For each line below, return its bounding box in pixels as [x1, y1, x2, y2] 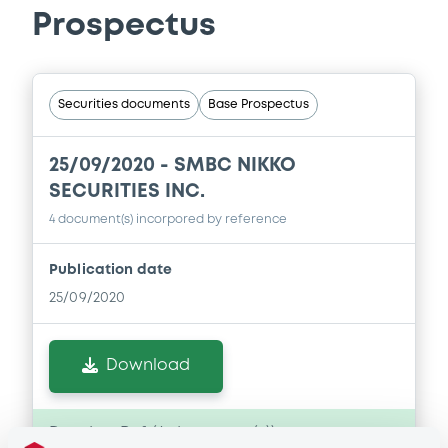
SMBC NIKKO [174, 157, 296, 175]
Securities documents [58, 99, 190, 111]
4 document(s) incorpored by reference [49, 214, 287, 226]
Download [106, 358, 190, 374]
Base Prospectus [208, 99, 309, 111]
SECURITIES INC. [49, 183, 205, 201]
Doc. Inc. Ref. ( [49, 426, 157, 442]
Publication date [49, 264, 173, 277]
